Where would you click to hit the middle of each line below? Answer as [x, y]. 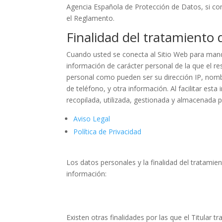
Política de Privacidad [108, 132]
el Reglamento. [91, 18]
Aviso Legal [92, 119]
